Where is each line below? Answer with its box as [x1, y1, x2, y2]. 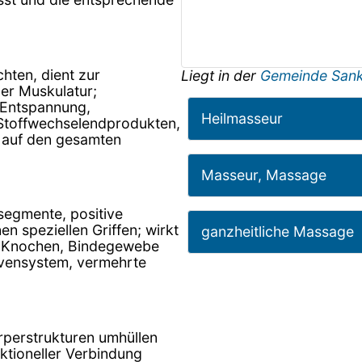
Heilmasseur [201, 109, 283, 127]
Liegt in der [181, 66, 260, 84]
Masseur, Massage [201, 166, 326, 183]
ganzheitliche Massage [201, 222, 354, 240]
